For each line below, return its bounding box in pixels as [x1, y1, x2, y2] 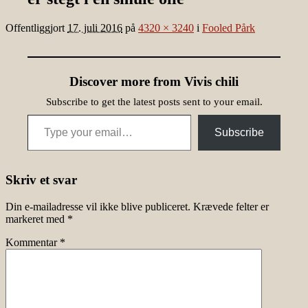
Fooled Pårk [202, 22, 255, 34]
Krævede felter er [193, 200, 269, 212]
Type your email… [27, 108, 62, 120]
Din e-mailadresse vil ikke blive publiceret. [5, 200, 190, 212]
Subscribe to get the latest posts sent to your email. [45, 96, 263, 108]
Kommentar [5, 236, 60, 248]
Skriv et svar [5, 173, 77, 188]
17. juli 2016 [67, 22, 122, 34]
